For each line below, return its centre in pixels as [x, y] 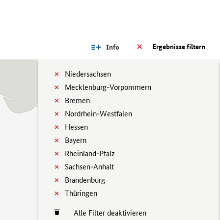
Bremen [77, 100]
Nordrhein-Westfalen [98, 114]
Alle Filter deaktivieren [105, 213]
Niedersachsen [88, 74]
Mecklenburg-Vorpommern [108, 87]
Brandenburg [85, 180]
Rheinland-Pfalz [90, 153]
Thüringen [81, 193]
